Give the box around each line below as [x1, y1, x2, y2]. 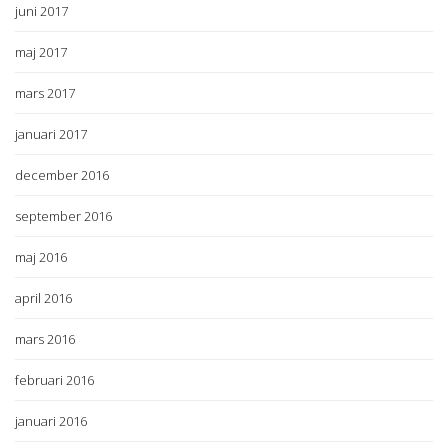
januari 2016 [15, 411, 87, 430]
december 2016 [15, 165, 109, 184]
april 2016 [15, 288, 72, 307]
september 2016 [15, 206, 112, 225]
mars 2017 [15, 83, 75, 102]
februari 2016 [15, 370, 94, 389]
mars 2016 [15, 329, 75, 348]
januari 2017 [15, 124, 87, 143]
